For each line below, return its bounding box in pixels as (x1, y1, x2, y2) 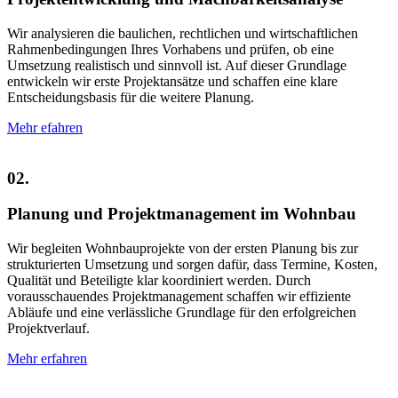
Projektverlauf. (7, 321, 90, 336)
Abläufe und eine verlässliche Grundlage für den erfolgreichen (7, 305, 356, 320)
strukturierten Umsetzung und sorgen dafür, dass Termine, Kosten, (7, 257, 378, 272)
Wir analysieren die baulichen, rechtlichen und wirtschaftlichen (7, 25, 358, 41)
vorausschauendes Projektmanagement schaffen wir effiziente (7, 289, 351, 304)
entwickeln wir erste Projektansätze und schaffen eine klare (7, 73, 338, 89)
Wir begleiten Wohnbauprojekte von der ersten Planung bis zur (7, 241, 358, 256)
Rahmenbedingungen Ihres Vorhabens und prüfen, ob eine (7, 41, 334, 57)
